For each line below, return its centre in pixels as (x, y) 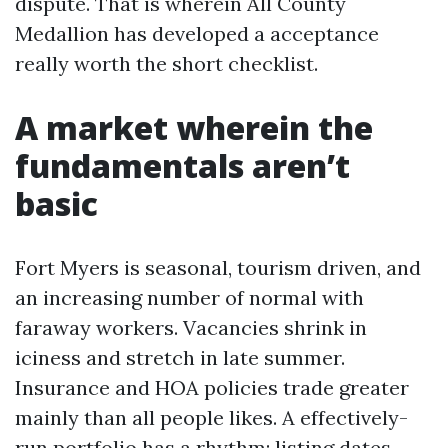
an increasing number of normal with (189, 297)
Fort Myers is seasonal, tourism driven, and (218, 267)
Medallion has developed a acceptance (197, 33)
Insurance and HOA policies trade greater (212, 387)
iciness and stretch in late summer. (180, 357)
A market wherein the (194, 127)
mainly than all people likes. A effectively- (211, 417)
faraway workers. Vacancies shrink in (191, 327)
